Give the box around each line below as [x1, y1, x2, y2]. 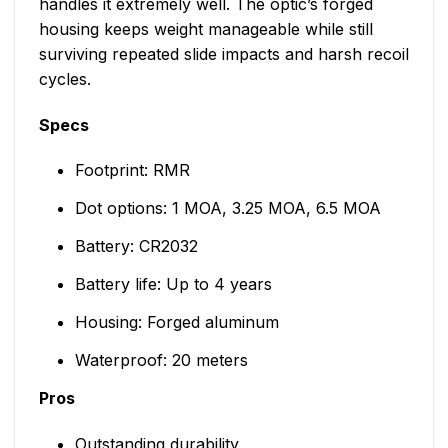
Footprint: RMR [74, 160, 190, 181]
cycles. [39, 68, 91, 89]
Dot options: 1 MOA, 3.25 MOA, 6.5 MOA [74, 198, 381, 219]
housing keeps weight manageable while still [39, 18, 373, 39]
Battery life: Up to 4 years [74, 274, 272, 295]
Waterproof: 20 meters [74, 350, 248, 371]
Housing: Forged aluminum [74, 312, 279, 333]
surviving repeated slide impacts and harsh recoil [39, 43, 409, 64]
